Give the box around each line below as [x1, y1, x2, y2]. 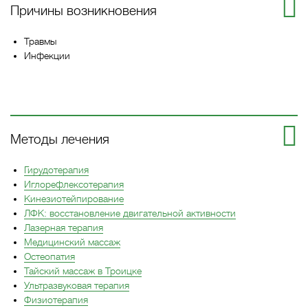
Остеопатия [24, 250, 75, 262]
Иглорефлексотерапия [24, 178, 124, 190]
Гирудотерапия [24, 164, 89, 175]
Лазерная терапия [24, 221, 103, 233]
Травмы [24, 35, 59, 47]
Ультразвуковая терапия [24, 279, 129, 291]
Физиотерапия [24, 294, 88, 305]
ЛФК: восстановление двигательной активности [24, 207, 236, 219]
